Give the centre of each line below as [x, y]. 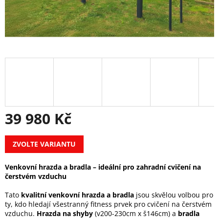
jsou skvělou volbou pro [174, 195]
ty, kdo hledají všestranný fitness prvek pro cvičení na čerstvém [108, 204]
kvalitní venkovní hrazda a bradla [77, 195]
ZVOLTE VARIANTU [44, 144]
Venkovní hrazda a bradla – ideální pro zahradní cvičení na [103, 167]
